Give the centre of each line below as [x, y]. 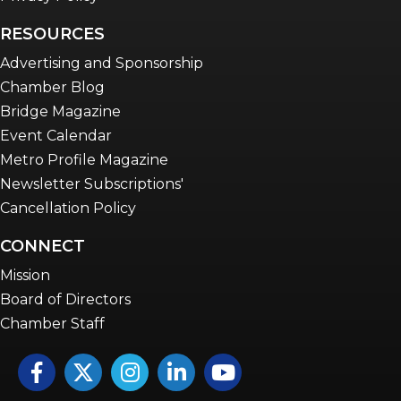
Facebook [52, 365]
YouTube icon [253, 365]
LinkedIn [188, 365]
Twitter [90, 365]
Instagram [146, 365]
